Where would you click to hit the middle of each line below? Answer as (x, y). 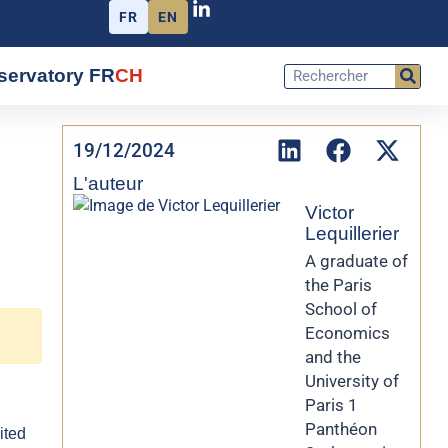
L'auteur (108, 183)
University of (352, 381)
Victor (329, 212)
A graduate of (356, 261)
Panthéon (341, 429)
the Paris (338, 285)
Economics (347, 333)
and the (333, 357)
